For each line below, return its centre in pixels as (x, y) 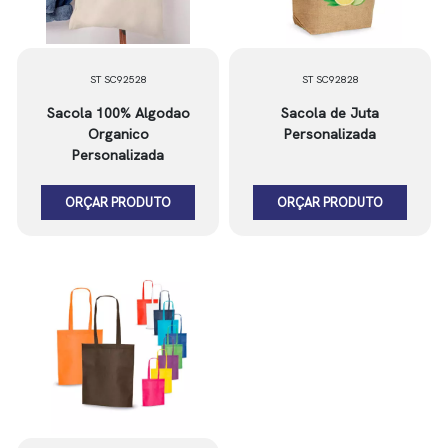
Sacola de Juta (330, 113)
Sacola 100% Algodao (118, 113)
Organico (118, 134)
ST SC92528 (118, 79)
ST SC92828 (330, 79)
